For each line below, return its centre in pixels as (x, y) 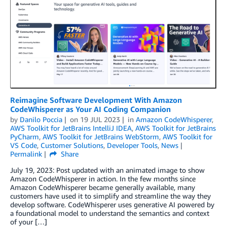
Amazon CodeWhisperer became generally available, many (103, 187)
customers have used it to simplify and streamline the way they (110, 196)
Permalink (26, 154)
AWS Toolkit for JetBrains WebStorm (101, 137)
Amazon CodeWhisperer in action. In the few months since (103, 179)
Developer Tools (132, 145)
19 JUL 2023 (100, 120)
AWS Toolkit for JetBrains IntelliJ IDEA (71, 128)
